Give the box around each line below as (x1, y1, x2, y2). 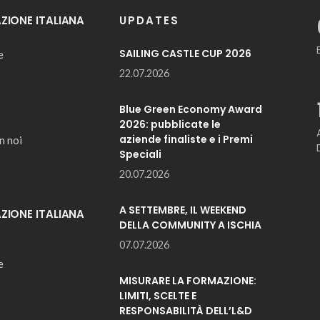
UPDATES (119, 13, 179, 28)
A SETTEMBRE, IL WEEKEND (119, 203, 246, 217)
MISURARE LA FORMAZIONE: (119, 274, 256, 288)
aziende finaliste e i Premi (119, 132, 253, 146)
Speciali (119, 147, 161, 161)
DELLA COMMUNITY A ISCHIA (119, 218, 261, 232)
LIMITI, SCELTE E (119, 289, 196, 303)
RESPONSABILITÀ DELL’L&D (119, 304, 252, 318)
